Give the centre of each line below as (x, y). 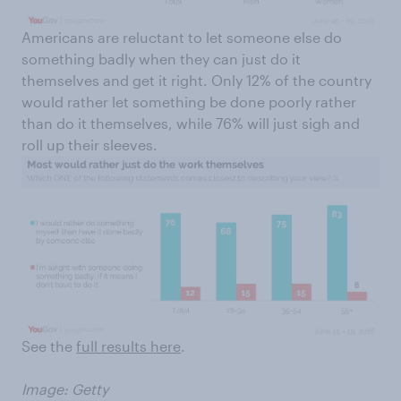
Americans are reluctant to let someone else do (182, 38)
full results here (128, 346)
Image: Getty (65, 389)
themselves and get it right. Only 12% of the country (196, 81)
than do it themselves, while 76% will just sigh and (191, 124)
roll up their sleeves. (90, 145)
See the (49, 346)
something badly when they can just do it (161, 59)
